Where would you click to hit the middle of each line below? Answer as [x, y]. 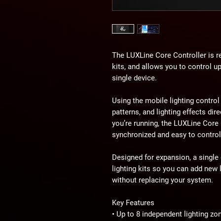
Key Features [133, 203]
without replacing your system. [163, 180]
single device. [134, 78]
